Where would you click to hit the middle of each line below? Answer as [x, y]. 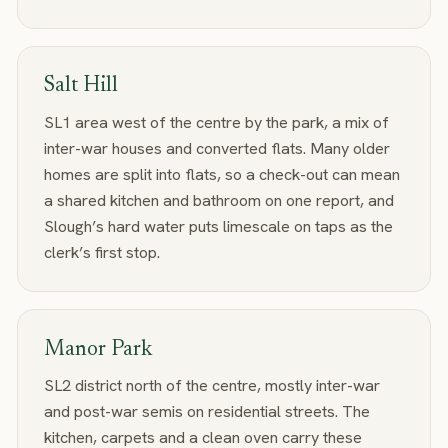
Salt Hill [80, 86]
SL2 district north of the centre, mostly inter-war [211, 385]
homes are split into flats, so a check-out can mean [221, 174]
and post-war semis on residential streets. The [206, 411]
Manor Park [97, 349]
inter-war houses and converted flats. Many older [216, 148]
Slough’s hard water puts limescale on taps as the [218, 226]
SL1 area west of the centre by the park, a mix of [216, 122]
